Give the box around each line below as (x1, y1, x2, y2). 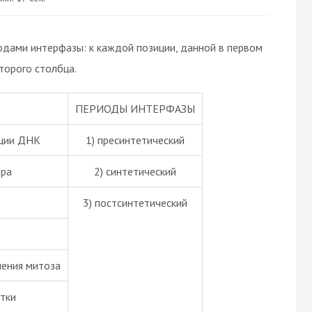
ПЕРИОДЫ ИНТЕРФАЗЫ (75, 101, 195, 116)
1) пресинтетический (86, 132, 185, 147)
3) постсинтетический (83, 195, 187, 210)
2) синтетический (94, 164, 176, 178)
